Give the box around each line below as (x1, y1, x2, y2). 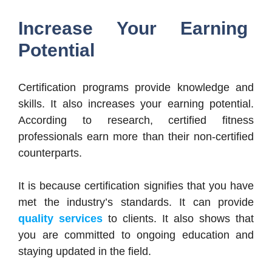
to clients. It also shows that (108, 212, 254, 225)
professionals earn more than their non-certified (18, 130, 254, 143)
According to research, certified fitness (18, 114, 254, 126)
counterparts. (18, 146, 82, 159)
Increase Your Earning (18, 18, 248, 38)
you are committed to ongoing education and (18, 228, 254, 241)
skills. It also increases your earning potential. (18, 97, 254, 110)
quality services (18, 212, 103, 225)
